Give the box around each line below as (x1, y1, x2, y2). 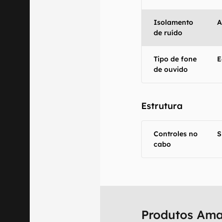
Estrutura (141, 100, 183, 111)
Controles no (154, 129, 198, 138)
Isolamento (154, 18, 194, 27)
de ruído (154, 28, 183, 37)
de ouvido (154, 65, 188, 74)
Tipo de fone (154, 55, 197, 63)
